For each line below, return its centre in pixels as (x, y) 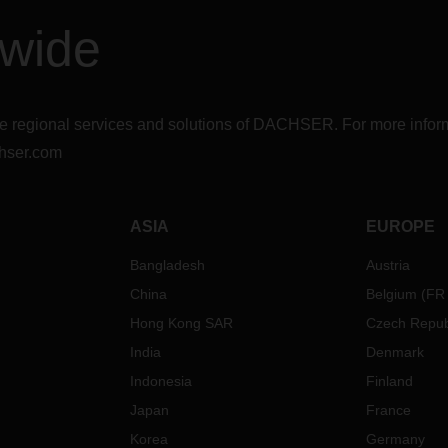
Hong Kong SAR (182, 323)
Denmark (394, 352)
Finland (389, 381)
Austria (387, 265)
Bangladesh (168, 265)
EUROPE (400, 226)
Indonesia (161, 381)
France (388, 410)
